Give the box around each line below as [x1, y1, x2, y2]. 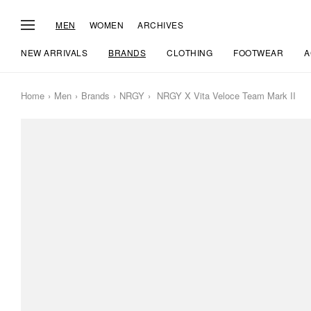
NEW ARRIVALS [21, 47, 87, 58]
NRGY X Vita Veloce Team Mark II [154, 89, 296, 102]
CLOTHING [167, 47, 212, 58]
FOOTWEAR [233, 47, 283, 58]
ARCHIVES [137, 18, 183, 31]
